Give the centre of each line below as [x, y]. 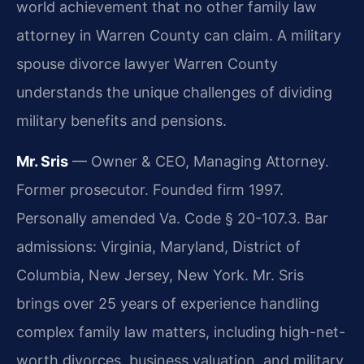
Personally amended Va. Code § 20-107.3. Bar [172, 218]
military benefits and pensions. [121, 120]
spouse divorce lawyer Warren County [147, 63]
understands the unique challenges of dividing [174, 92]
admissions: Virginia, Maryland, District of [158, 246]
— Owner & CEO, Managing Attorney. [199, 161]
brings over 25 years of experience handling [168, 303]
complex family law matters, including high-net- [181, 331]
